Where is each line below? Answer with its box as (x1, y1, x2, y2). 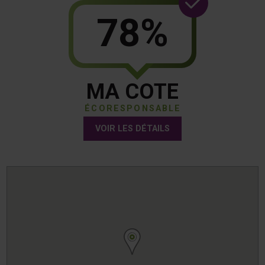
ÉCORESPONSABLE (85, 103, 182, 114)
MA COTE (86, 79, 179, 104)
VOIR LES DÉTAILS (95, 124, 170, 134)
